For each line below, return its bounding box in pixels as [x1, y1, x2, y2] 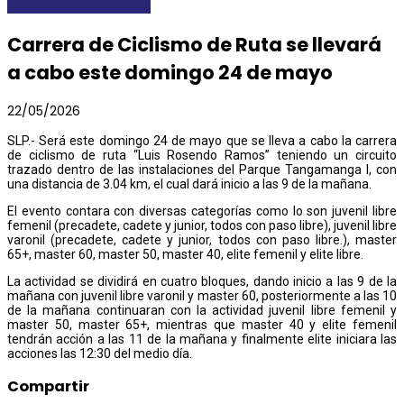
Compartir [7, 376, 89, 398]
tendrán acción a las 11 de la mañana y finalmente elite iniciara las [7, 331, 397, 346]
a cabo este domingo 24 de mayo [7, 59, 333, 86]
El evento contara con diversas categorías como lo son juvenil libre [7, 203, 397, 218]
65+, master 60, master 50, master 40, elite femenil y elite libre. [7, 246, 363, 262]
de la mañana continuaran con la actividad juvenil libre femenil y [7, 302, 397, 317]
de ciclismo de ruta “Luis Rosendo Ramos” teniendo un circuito [7, 147, 397, 162]
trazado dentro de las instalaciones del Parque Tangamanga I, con [7, 161, 397, 177]
